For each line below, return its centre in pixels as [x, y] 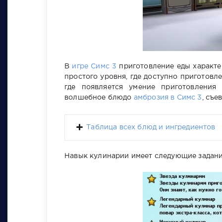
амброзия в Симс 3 [168, 97]
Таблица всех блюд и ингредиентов [151, 127]
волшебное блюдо [99, 97]
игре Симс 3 [94, 66]
